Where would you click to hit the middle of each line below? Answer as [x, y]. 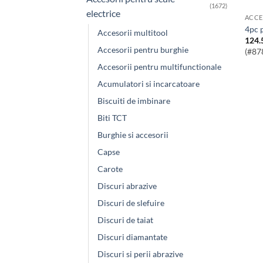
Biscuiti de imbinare [134, 100]
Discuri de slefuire [131, 203]
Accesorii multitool [133, 32]
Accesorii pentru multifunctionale [159, 66]
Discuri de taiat [125, 220]
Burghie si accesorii [133, 134]
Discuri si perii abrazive [140, 254]
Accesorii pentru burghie [143, 49]
